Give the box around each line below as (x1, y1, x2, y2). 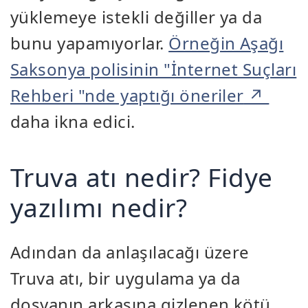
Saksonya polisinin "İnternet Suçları (10, 58, 297, 81)
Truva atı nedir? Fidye (10, 159, 273, 195)
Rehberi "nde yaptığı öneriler (10, 84, 244, 107)
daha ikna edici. (10, 110, 135, 133)
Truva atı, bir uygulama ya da (10, 267, 241, 290)
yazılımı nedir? (10, 190, 188, 225)
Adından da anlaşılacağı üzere (10, 241, 250, 264)
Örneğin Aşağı (168, 32, 284, 55)
